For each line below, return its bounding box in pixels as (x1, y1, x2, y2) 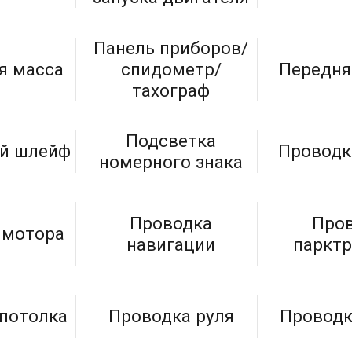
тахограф (132, 79, 211, 101)
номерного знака (99, 151, 244, 172)
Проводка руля (108, 306, 234, 327)
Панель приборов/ (93, 37, 249, 58)
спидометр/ (120, 58, 222, 79)
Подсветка (126, 130, 217, 151)
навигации (126, 233, 216, 255)
